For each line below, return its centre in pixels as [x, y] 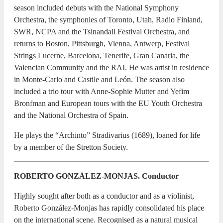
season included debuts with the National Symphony [96, 7]
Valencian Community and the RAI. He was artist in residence [111, 67]
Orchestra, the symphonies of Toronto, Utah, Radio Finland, [108, 19]
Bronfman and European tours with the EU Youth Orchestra [108, 103]
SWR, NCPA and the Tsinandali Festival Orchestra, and [102, 31]
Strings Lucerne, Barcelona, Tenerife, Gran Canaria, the [102, 55]
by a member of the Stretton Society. [71, 147]
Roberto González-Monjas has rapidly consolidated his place [109, 208]
